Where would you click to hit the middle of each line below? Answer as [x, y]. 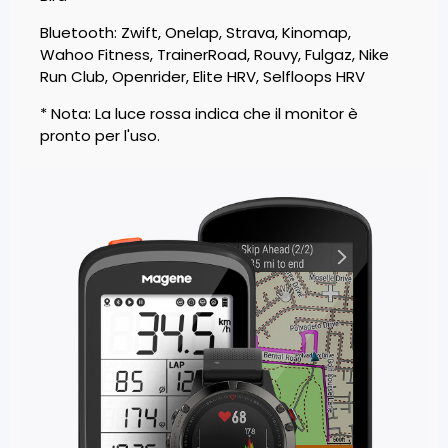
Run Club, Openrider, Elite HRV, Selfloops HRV [202, 77]
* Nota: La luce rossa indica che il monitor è [199, 114]
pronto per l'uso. [100, 136]
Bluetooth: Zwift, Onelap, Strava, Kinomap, [195, 33]
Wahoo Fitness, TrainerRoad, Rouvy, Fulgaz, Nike [214, 55]
